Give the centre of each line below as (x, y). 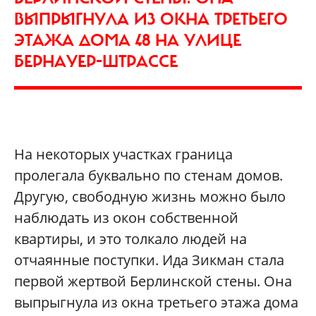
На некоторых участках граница (123, 154)
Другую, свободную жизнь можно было (150, 196)
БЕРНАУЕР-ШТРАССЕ (96, 61)
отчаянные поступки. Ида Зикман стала (149, 260)
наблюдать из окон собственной (126, 217)
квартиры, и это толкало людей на (130, 238)
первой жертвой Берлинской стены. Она (153, 281)
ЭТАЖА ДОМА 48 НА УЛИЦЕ (128, 40)
